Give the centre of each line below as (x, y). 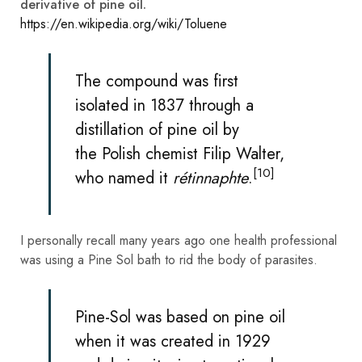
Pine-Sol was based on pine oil (180, 317)
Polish (121, 154)
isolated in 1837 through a (164, 105)
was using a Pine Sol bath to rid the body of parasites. (169, 259)
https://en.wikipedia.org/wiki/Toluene (124, 23)
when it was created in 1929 (173, 341)
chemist (172, 154)
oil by (218, 129)
